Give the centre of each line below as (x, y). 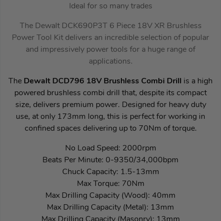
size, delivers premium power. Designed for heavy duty (110, 105)
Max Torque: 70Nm (110, 184)
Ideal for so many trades (110, 6)
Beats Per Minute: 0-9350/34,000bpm (110, 160)
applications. (110, 61)
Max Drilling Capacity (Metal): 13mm (110, 207)
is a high (198, 81)
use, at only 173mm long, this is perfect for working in (110, 117)
